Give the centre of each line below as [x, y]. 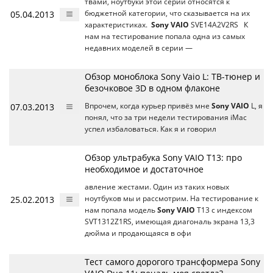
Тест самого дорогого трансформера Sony [172, 262]
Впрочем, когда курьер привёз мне [148, 106]
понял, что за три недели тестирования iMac [166, 118]
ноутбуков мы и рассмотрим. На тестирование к [172, 199]
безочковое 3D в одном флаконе [152, 88]
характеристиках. [118, 25]
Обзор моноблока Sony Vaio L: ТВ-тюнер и [172, 77]
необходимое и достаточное [144, 169]
